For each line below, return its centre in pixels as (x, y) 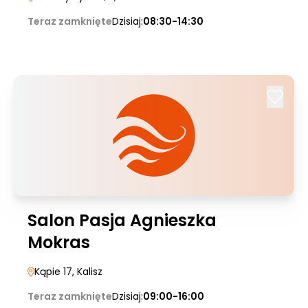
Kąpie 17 (53, 272)
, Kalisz (87, 272)
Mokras (59, 242)
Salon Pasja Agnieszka (122, 220)
